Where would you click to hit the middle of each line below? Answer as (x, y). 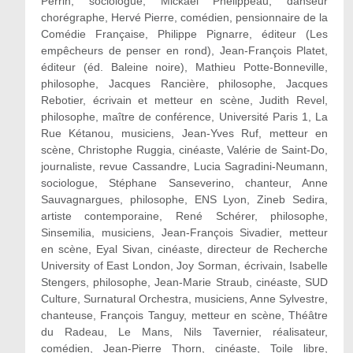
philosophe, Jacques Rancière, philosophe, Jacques (184, 84)
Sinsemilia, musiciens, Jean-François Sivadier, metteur (184, 232)
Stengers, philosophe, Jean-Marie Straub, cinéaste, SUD (184, 282)
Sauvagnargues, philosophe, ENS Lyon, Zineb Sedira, (184, 199)
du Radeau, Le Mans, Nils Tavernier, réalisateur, (184, 332)
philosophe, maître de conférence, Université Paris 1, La (184, 117)
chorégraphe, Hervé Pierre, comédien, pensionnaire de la (184, 17)
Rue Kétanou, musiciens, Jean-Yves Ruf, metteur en (184, 133)
